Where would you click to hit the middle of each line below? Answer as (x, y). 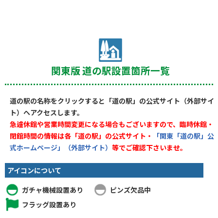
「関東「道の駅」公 (183, 136)
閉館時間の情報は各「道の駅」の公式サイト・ (81, 136)
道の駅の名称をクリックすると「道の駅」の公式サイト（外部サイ (112, 100)
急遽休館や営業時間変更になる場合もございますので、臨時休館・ (112, 124)
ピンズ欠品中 (130, 190)
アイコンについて (34, 170)
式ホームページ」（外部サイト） (61, 147)
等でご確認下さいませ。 (149, 147)
